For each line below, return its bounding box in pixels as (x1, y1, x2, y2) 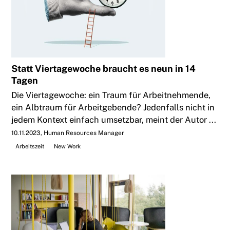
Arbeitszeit (15, 143, 44, 150)
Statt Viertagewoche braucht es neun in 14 (11, 63, 196, 74)
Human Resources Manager (44, 129, 125, 137)
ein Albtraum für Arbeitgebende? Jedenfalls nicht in (11, 102, 215, 113)
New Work (53, 143, 81, 150)
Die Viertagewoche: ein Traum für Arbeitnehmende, (11, 90, 211, 101)
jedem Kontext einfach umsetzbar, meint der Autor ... (11, 114, 217, 125)
